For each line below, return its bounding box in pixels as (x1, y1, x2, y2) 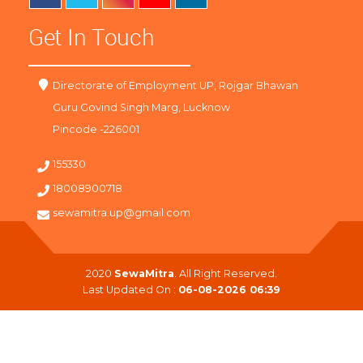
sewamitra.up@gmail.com (53, 207, 191, 220)
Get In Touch (28, 22, 155, 53)
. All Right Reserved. (174, 267, 277, 280)
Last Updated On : (83, 284, 178, 297)
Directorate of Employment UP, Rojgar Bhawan (53, 79, 299, 92)
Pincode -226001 (53, 123, 140, 136)
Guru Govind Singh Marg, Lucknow (53, 101, 231, 114)
